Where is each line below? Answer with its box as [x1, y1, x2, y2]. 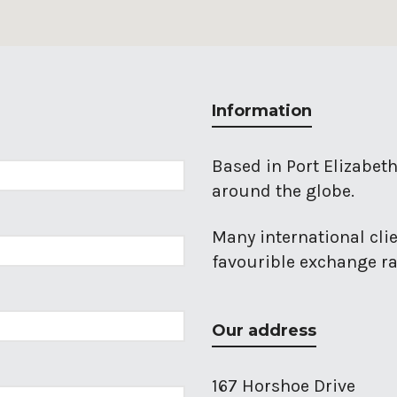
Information [212, 101, 312, 121]
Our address [212, 321, 316, 340]
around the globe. [212, 181, 354, 201]
